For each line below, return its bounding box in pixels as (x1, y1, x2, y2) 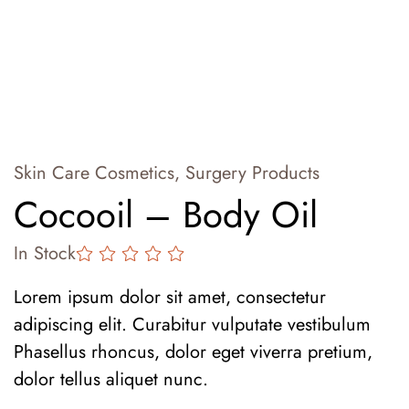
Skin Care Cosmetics (14, 159, 174, 186)
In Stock (14, 239, 76, 267)
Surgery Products (185, 159, 320, 186)
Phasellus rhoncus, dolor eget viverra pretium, (14, 338, 372, 365)
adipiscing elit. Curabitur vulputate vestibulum (14, 310, 371, 338)
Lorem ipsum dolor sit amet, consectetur (14, 283, 326, 310)
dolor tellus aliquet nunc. (14, 365, 208, 393)
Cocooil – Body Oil (14, 187, 318, 241)
